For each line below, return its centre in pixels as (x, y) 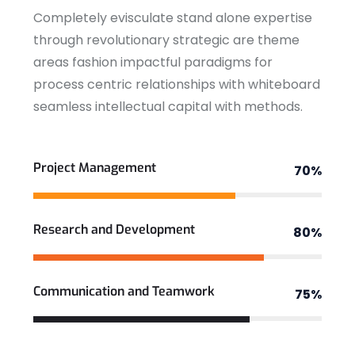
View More (66, 157)
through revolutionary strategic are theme (166, 40)
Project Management (95, 168)
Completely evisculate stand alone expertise (173, 18)
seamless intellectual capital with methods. (168, 107)
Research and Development (114, 229)
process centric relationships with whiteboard (177, 84)
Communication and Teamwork (124, 291)
